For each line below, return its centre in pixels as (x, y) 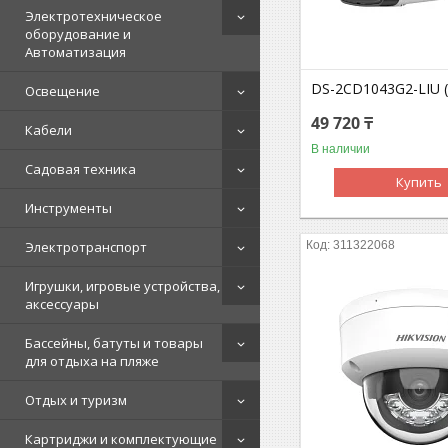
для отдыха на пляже (92, 360)
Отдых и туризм (76, 399)
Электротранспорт (86, 246)
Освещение (62, 90)
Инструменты (68, 207)
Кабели (48, 129)
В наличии (341, 148)
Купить (419, 181)
